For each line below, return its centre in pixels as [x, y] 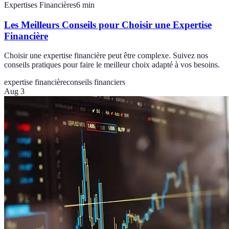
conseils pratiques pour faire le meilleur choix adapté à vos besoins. [112, 65]
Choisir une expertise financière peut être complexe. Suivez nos [106, 56]
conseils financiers [96, 82]
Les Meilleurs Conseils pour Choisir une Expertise [108, 25]
